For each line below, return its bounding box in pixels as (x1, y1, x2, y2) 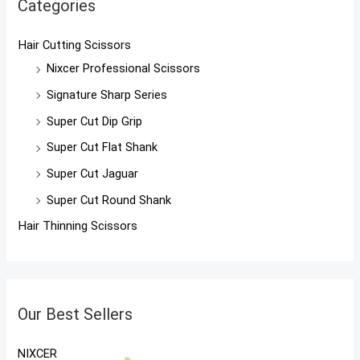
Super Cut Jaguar (47, 166, 139, 181)
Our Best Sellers (18, 305, 133, 325)
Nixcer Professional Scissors (47, 61, 201, 76)
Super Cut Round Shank (47, 192, 172, 207)
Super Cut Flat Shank (47, 140, 158, 155)
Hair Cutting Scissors (18, 38, 132, 53)
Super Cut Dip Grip (47, 113, 143, 129)
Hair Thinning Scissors (18, 219, 138, 234)
